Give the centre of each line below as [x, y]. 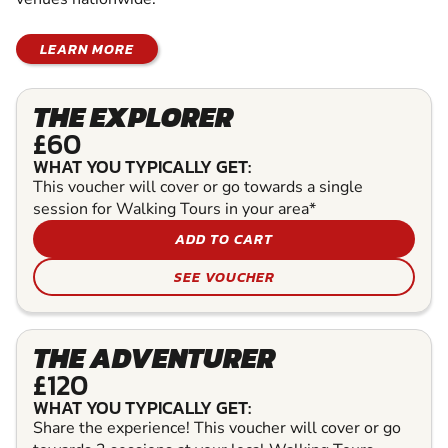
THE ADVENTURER [154, 357]
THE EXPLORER [133, 116]
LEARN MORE [87, 48]
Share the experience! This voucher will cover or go [217, 427]
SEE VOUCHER [224, 276]
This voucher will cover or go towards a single [198, 186]
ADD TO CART [224, 238]
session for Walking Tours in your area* [174, 208]
